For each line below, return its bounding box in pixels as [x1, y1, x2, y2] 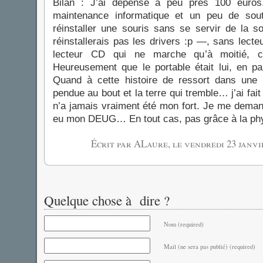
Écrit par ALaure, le [90, 137, 184, 150]
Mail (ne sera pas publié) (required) [164, 242, 255, 251]
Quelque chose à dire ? [44, 191, 170, 209]
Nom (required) [164, 220, 204, 228]
